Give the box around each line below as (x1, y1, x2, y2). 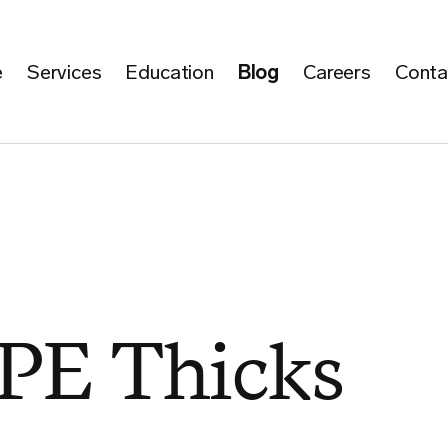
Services (26, 59, 102, 84)
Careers (303, 59, 371, 84)
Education (125, 59, 214, 84)
